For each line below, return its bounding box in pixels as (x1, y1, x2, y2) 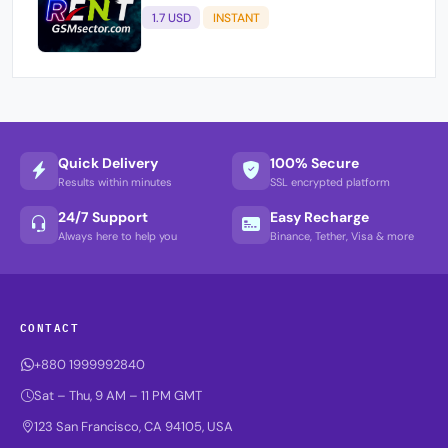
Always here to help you (58, 228, 177, 243)
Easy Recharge (270, 207, 369, 226)
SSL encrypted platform (270, 174, 390, 189)
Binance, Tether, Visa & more (270, 228, 414, 243)
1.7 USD (151, 9, 191, 26)
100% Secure (270, 153, 359, 172)
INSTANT (212, 9, 260, 26)
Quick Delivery (58, 153, 158, 172)
